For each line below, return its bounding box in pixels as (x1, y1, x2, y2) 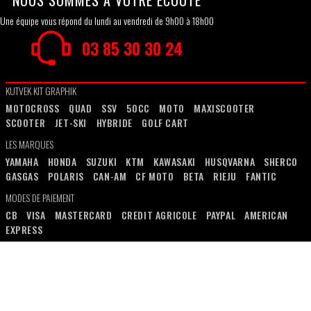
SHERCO (264, 153, 298, 169)
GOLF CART (142, 115, 189, 130)
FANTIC (246, 168, 277, 183)
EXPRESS (6, 221, 43, 237)
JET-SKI (54, 115, 90, 130)
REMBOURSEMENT (6, 275, 81, 290)
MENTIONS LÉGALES (90, 275, 172, 290)
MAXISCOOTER (194, 100, 255, 115)
